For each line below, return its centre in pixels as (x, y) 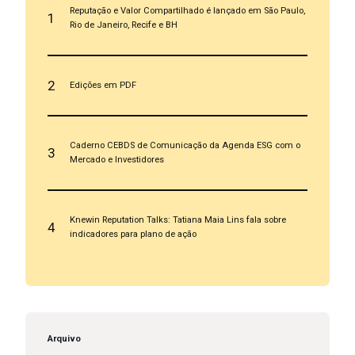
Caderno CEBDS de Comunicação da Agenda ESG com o (185, 145)
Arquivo (64, 339)
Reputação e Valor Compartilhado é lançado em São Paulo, (187, 10)
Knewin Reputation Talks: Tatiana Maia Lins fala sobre (177, 219)
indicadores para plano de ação (133, 234)
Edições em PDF (103, 85)
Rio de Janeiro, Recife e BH (123, 25)
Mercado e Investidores (116, 159)
